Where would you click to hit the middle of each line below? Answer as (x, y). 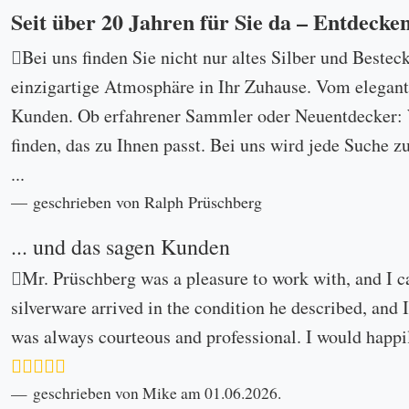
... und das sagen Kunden (121, 247)
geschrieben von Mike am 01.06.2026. (157, 393)
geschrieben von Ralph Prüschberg (150, 202)
